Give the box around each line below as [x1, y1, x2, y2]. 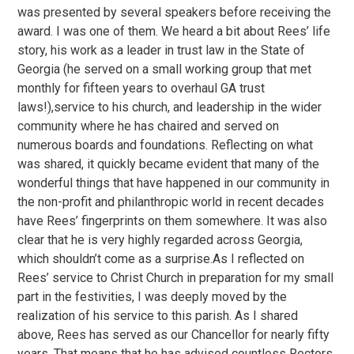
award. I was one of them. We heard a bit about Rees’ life [17, 24, 331, 39]
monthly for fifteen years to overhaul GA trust [17, 81, 265, 96]
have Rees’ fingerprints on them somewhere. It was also [17, 213, 328, 228]
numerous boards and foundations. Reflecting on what [17, 137, 314, 153]
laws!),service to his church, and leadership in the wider [17, 100, 322, 115]
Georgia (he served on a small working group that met [17, 62, 312, 77]
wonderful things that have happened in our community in [17, 175, 330, 190]
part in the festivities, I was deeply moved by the [17, 289, 288, 304]
